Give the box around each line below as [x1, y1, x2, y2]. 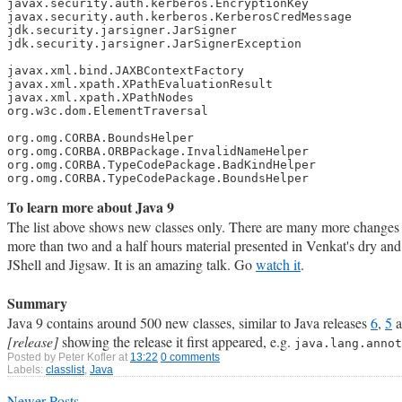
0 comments [161, 351, 220, 364]
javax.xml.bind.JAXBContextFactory [7, 64, 244, 78]
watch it [256, 255, 301, 275]
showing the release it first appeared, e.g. [58, 332, 294, 352]
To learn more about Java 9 [7, 197, 174, 218]
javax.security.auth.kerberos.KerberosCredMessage [7, 10, 352, 24]
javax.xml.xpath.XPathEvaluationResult [7, 77, 273, 92]
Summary [7, 293, 67, 314]
